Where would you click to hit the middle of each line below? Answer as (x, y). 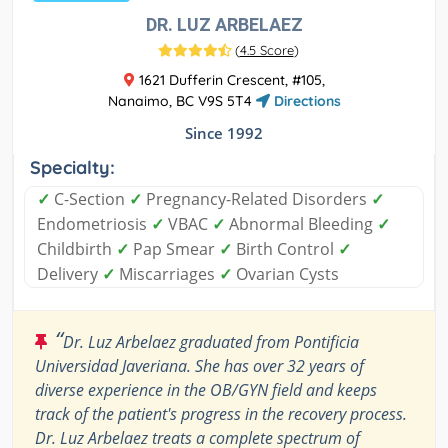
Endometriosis (94, 223)
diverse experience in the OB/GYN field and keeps (206, 389)
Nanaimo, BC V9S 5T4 (181, 100)
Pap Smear (174, 248)
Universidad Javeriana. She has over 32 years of (199, 365)
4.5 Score (266, 49)
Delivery (69, 273)
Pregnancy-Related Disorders (256, 198)
